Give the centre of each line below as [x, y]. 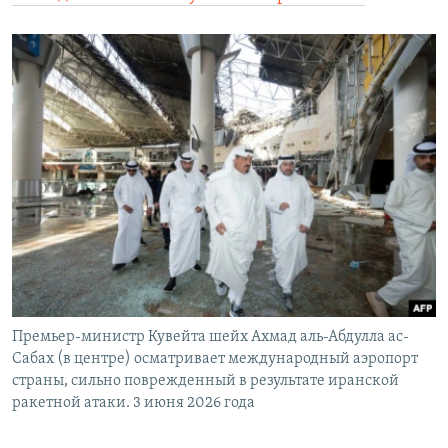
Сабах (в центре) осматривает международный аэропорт [215, 358]
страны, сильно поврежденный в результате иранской [205, 380]
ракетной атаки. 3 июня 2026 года [133, 402]
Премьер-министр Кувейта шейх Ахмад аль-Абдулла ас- [210, 336]
